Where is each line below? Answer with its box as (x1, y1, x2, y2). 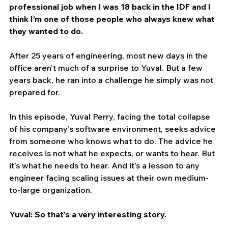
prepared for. (9, 87, 60, 97)
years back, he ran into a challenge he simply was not (9, 74, 215, 85)
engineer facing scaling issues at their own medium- (9, 172, 209, 183)
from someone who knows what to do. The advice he (9, 135, 215, 146)
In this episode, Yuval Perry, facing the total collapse (9, 111, 212, 122)
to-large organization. (9, 184, 92, 195)
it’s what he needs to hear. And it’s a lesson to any (9, 160, 202, 170)
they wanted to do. (9, 25, 83, 36)
